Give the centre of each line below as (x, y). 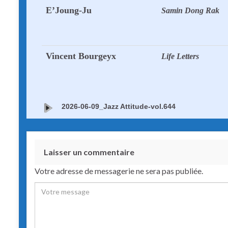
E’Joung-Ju (69, 10)
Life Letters (180, 56)
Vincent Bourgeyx (81, 56)
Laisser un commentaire (89, 152)
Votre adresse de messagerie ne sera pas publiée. (119, 171)
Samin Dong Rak (190, 11)
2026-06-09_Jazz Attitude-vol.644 (119, 107)
